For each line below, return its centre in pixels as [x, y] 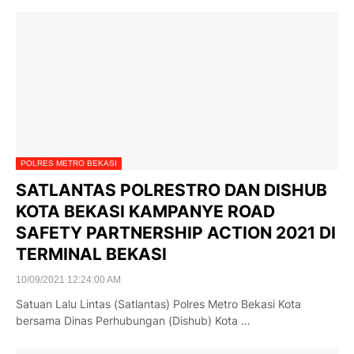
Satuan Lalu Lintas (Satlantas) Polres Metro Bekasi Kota [158, 304]
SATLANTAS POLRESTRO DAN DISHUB [171, 190]
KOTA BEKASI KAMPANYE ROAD [145, 211]
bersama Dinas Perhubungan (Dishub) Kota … [133, 320]
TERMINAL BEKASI [91, 254]
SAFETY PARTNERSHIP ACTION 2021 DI [176, 233]
